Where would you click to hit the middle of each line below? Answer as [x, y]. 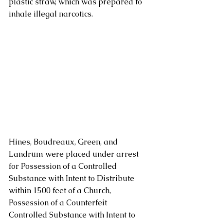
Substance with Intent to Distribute [73, 178]
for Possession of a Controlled [64, 166]
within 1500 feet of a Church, [61, 191]
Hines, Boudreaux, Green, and [64, 142]
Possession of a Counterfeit [59, 203]
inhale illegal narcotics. [52, 14]
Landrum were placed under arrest [75, 154]
